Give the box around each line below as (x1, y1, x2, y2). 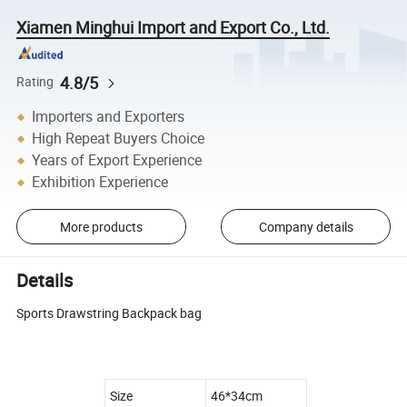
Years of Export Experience (32, 150, 203, 171)
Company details (258, 217, 353, 235)
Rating (16, 74, 55, 91)
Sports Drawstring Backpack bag (16, 304, 203, 323)
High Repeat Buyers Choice (32, 128, 205, 149)
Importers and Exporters (32, 106, 185, 127)
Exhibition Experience (32, 172, 169, 193)
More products (59, 217, 143, 235)
